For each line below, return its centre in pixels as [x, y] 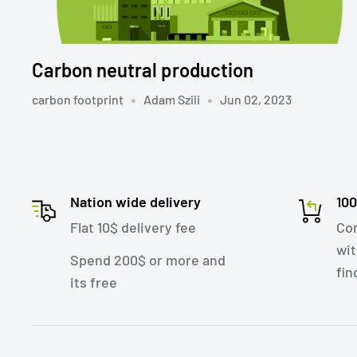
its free [94, 282]
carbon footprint [78, 100]
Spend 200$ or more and [148, 259]
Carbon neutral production [143, 70]
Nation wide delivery [135, 202]
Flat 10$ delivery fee [133, 228]
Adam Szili [172, 100]
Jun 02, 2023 [256, 100]
